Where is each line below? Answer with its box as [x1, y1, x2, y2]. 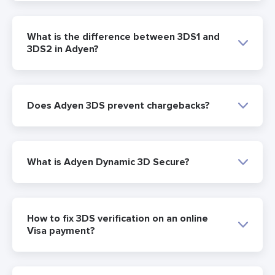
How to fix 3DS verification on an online [27, 212, 208, 225]
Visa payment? [27, 225, 95, 238]
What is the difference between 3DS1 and [27, 31, 220, 44]
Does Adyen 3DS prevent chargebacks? [27, 99, 210, 112]
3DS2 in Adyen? [27, 43, 99, 56]
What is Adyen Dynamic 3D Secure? [27, 156, 190, 169]
